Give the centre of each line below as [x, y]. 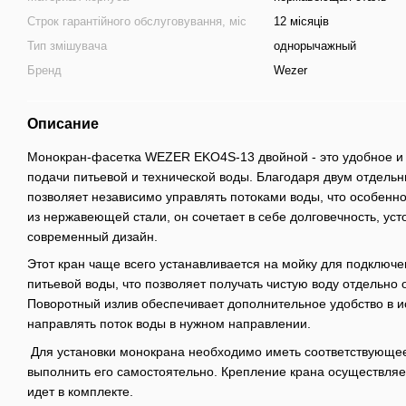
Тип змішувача [67, 46]
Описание [63, 124]
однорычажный [315, 46]
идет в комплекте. [80, 391]
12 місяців [301, 21]
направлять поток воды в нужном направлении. [169, 324]
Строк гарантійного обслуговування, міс [137, 21]
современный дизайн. [92, 237]
